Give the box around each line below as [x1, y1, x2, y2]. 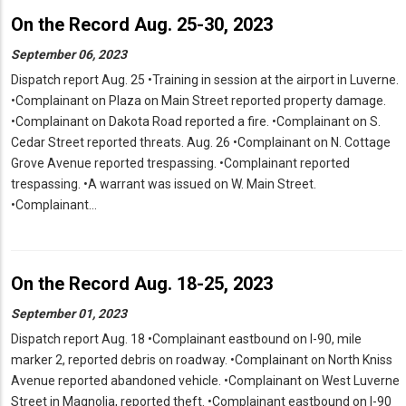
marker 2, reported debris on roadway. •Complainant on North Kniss [11, 353, 392, 368]
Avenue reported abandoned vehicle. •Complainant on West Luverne [11, 373, 400, 389]
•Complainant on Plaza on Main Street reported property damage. [11, 93, 386, 109]
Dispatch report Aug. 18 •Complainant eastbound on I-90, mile [11, 332, 362, 347]
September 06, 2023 [11, 47, 127, 63]
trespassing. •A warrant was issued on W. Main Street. [11, 177, 316, 192]
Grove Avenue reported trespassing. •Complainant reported [11, 156, 350, 171]
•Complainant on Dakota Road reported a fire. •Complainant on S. [11, 114, 381, 130]
